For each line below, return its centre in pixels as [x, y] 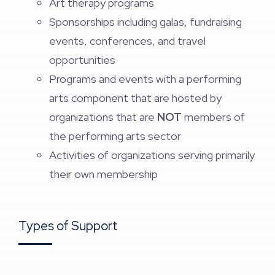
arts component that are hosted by [135, 98]
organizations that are [103, 117]
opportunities [82, 60]
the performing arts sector [115, 136]
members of [213, 117]
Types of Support [68, 226]
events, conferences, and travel [127, 41]
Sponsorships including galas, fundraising [145, 22]
